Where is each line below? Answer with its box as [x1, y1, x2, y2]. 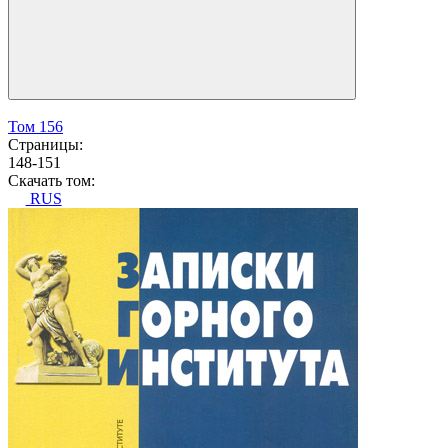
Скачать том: [8, 172, 95, 190]
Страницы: [8, 136, 83, 154]
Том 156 [8, 118, 63, 136]
